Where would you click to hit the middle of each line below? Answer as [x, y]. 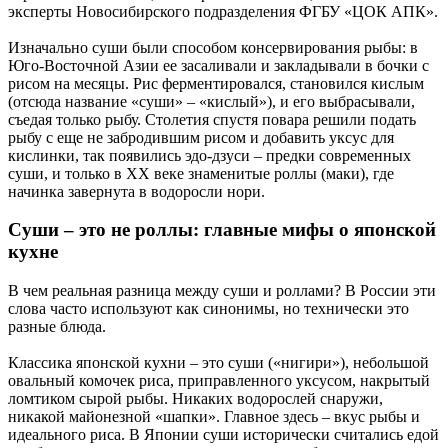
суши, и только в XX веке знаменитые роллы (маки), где [201, 173]
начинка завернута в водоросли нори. [136, 191]
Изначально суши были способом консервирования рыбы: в [213, 47]
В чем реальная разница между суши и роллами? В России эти [222, 291]
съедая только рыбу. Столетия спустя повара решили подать [212, 119]
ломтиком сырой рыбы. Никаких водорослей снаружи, [195, 399]
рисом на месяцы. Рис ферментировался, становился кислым [216, 83]
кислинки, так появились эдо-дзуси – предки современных [209, 155]
